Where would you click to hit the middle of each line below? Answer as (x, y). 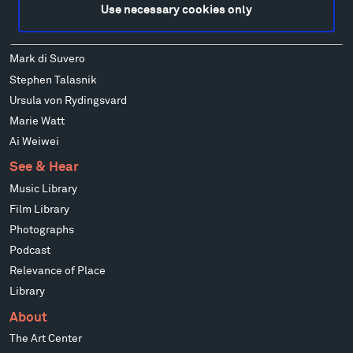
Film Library (40, 209)
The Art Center (46, 339)
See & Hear (45, 167)
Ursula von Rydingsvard (69, 100)
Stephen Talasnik (54, 80)
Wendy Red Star (50, 19)
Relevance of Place (58, 271)
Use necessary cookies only (176, 10)
